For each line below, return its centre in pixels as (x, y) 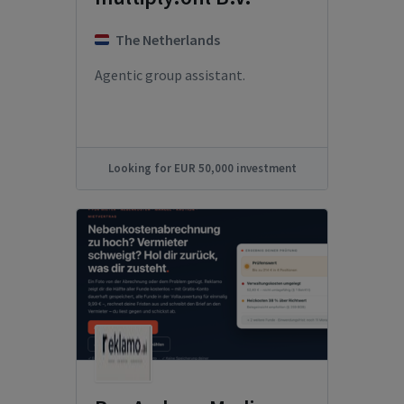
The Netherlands (168, 40)
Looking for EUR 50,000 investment (202, 168)
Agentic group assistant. (170, 75)
